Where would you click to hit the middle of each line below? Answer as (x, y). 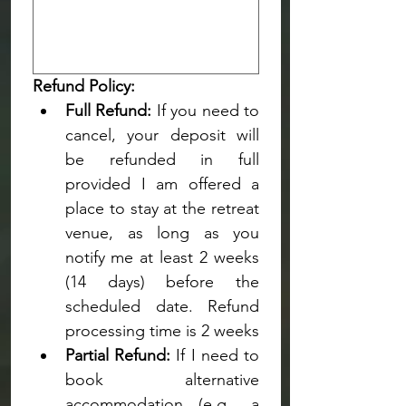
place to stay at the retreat (162, 208)
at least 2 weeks (199, 257)
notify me (99, 257)
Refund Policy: (84, 86)
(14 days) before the (162, 282)
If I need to (215, 355)
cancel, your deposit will (162, 135)
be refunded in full (162, 159)
